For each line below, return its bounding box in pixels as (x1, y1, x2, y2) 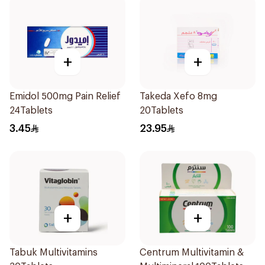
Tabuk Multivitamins (9, 248, 98, 257)
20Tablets (140, 106, 183, 115)
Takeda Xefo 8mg (140, 92, 217, 101)
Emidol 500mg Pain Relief (9, 92, 121, 101)
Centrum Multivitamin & (140, 248, 244, 257)
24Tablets (9, 106, 53, 115)
